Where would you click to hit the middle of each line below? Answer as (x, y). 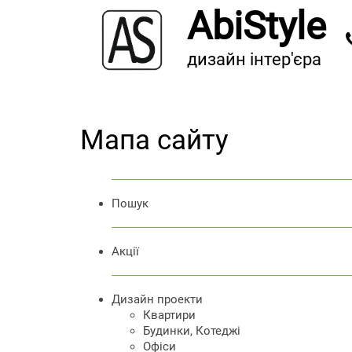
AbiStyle (257, 26)
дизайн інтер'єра (254, 59)
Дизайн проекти (157, 299)
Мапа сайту (154, 140)
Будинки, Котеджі (192, 331)
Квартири (169, 315)
